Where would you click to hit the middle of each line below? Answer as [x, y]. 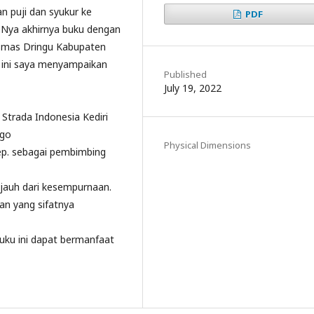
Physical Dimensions [207, 145]
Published [185, 74]
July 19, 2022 [193, 88]
